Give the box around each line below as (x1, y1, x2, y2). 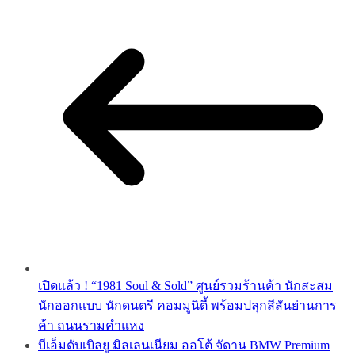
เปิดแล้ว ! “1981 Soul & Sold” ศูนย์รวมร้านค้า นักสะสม (38, 279, 333, 293)
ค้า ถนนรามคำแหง (38, 319, 144, 333)
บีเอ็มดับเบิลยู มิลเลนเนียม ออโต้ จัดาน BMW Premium (38, 338, 330, 353)
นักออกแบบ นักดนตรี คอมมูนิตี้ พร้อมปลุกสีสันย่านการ (38, 299, 337, 313)
